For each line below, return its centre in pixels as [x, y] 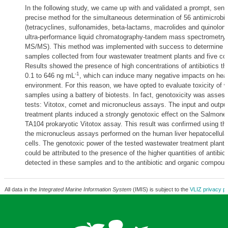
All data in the [21, 189]
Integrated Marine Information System [85, 189]
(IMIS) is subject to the [160, 189]
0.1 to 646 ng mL [50, 76]
